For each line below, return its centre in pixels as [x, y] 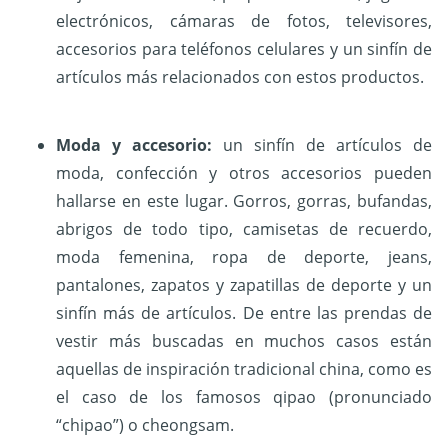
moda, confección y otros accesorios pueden [244, 173]
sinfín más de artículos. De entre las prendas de [244, 313]
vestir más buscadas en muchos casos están [244, 341]
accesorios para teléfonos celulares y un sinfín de [244, 49]
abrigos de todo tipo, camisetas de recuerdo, [244, 229]
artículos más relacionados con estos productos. [240, 77]
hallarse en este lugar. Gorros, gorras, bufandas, [244, 201]
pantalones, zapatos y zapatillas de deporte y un [244, 285]
